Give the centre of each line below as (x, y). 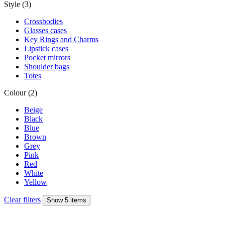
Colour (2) (21, 92)
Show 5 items (67, 200)
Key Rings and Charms (61, 39)
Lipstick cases (46, 48)
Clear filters (22, 199)
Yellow (35, 182)
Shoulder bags (47, 66)
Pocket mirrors (47, 57)
